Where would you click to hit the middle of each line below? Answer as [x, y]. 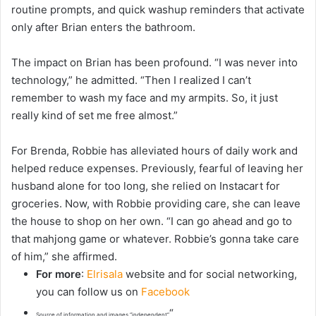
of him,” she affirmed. [64, 257]
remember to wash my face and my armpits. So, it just [145, 98]
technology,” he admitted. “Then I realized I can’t [131, 80]
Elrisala [105, 274]
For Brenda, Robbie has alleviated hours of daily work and [154, 151]
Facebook [165, 292]
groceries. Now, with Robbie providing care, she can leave [156, 204]
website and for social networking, [210, 274]
